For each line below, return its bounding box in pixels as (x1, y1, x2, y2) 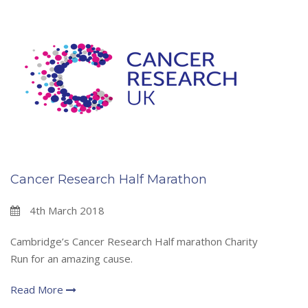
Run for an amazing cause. (10, 252, 133, 266)
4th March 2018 (27, 203, 104, 218)
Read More (10, 283, 66, 297)
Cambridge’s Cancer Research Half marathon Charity (10, 234, 258, 249)
